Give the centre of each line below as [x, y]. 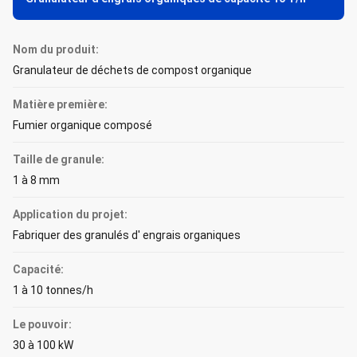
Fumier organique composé [82, 125]
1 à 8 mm [36, 180]
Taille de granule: [59, 159]
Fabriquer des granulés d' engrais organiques [127, 235]
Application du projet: [70, 214]
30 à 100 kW [43, 345]
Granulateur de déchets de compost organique [132, 70]
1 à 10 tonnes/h [53, 290]
